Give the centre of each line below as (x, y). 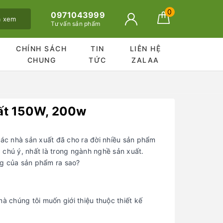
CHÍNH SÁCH (42, 49)
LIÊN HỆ (145, 49)
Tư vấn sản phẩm (76, 24)
